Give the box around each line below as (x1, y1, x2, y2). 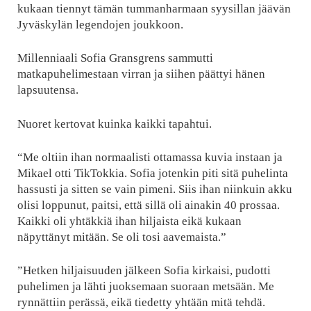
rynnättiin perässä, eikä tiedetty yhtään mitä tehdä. (17, 296, 265, 310)
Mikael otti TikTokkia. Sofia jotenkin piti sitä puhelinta (17, 167, 288, 180)
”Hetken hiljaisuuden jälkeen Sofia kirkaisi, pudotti (17, 264, 271, 278)
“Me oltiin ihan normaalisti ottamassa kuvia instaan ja (17, 151, 283, 165)
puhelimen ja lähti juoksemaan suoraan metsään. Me (17, 280, 274, 294)
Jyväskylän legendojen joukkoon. (17, 17, 183, 31)
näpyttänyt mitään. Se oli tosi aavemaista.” (17, 230, 226, 244)
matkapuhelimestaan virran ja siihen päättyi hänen (17, 67, 265, 81)
